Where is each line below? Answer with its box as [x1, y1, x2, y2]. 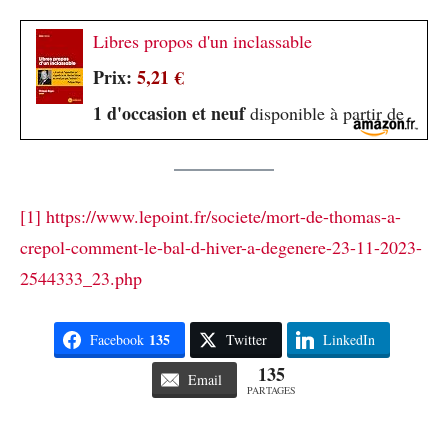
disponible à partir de [245, 100, 404, 125]
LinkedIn [322, 330, 375, 350]
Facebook [89, 330, 144, 350]
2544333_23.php [20, 266, 142, 291]
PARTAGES [247, 383, 296, 398]
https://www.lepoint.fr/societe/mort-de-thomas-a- [46, 204, 401, 229]
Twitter [225, 330, 267, 350]
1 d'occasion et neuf [93, 99, 245, 126]
